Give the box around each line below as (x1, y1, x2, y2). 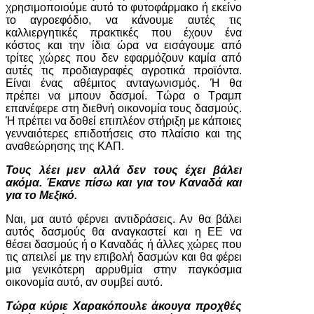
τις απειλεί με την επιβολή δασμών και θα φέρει (6, 251, 242, 263)
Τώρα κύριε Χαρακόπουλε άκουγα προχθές (6, 300, 242, 312)
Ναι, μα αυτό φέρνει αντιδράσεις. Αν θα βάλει (6, 213, 242, 225)
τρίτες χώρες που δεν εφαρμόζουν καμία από (6, 52, 242, 64)
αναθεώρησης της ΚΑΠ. (6, 140, 124, 152)
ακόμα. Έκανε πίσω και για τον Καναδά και (6, 177, 242, 189)
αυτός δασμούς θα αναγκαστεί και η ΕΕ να (6, 226, 242, 238)
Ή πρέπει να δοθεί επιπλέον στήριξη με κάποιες (6, 115, 242, 127)
